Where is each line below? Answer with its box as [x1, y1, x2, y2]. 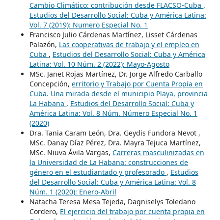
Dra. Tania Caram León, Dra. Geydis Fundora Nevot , [29, 128, 200, 137]
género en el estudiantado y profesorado [29, 167, 166, 177]
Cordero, [29, 206, 60, 216]
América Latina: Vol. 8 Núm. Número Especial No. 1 [29, 108, 197, 118]
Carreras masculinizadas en [112, 147, 204, 157]
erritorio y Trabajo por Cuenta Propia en [71, 79, 203, 88]
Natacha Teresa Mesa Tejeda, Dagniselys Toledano [29, 196, 195, 206]
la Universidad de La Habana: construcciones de [29, 157, 188, 167]
